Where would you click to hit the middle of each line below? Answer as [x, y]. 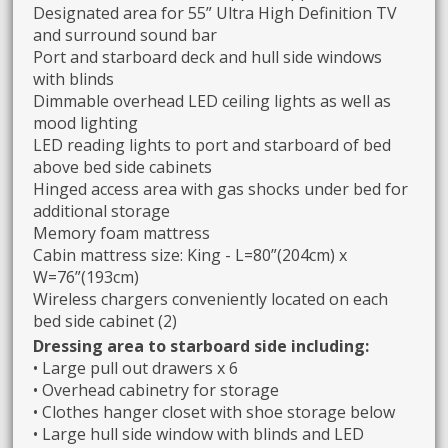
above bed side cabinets [123, 167]
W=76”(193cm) [86, 277]
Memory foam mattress [122, 233]
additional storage [102, 211]
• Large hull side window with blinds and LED [199, 434]
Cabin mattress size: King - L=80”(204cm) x [190, 255]
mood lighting [86, 123]
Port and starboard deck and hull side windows [208, 57]
